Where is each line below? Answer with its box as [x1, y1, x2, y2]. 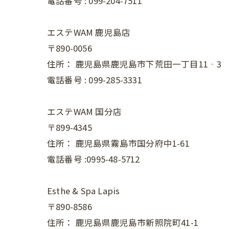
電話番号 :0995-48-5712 [47, 153, 140, 165]
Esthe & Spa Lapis [47, 185, 120, 197]
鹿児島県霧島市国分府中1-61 [75, 137, 190, 149]
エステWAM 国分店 [47, 105, 122, 118]
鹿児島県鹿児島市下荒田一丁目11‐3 [75, 58, 222, 70]
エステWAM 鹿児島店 [47, 26, 131, 38]
